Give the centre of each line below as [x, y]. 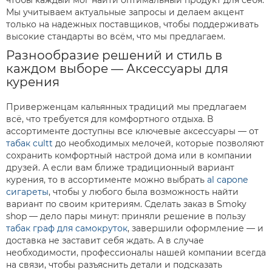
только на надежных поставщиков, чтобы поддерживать [132, 24]
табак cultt [29, 143]
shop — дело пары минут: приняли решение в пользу [126, 216]
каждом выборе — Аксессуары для [117, 68]
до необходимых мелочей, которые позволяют [158, 143]
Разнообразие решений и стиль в [114, 55]
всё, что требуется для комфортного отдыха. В [110, 119]
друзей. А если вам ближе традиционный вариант [120, 167]
